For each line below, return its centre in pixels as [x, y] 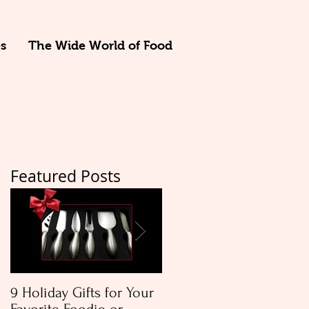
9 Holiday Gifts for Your [82, 292]
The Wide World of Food [100, 46]
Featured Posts [66, 176]
